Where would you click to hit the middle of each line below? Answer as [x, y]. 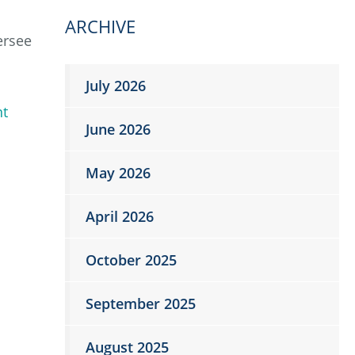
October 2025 [132, 260]
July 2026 [116, 85]
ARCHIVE [101, 26]
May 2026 [118, 172]
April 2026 [120, 216]
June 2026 [118, 129]
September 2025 [141, 303]
